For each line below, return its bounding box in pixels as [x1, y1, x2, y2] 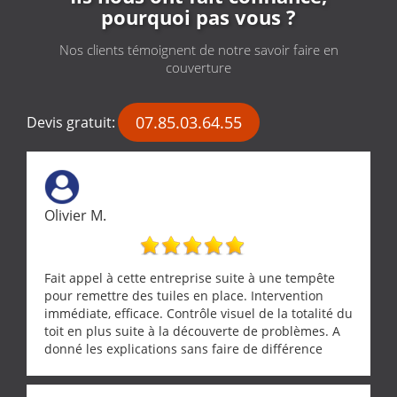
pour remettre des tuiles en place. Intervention [44, 286, 323, 304]
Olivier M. [44, 205, 106, 225]
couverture [166, 58, 231, 76]
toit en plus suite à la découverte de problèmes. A [44, 322, 340, 339]
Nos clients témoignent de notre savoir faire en [58, 40, 339, 58]
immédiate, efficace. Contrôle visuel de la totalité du [44, 304, 353, 322]
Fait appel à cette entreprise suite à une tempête [44, 269, 335, 286]
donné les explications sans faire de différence [44, 339, 323, 357]
